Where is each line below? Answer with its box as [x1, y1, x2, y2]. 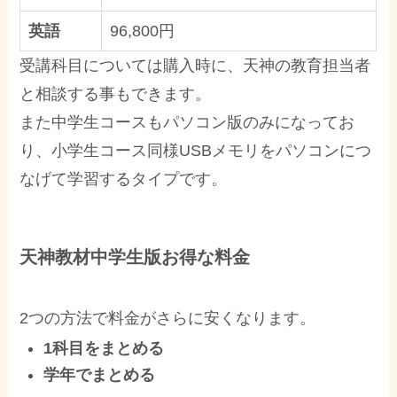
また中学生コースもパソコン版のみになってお [19, 113, 355, 131]
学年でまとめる [43, 366, 156, 385]
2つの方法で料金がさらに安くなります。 [19, 309, 316, 328]
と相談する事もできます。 [19, 84, 212, 103]
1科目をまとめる [43, 339, 165, 357]
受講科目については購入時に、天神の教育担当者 [19, 56, 371, 74]
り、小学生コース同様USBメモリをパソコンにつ [19, 141, 372, 160]
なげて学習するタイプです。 [19, 169, 228, 188]
